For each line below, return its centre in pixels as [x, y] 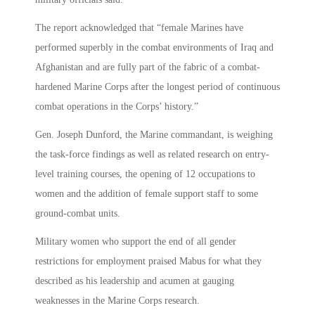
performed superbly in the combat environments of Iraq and [154, 48]
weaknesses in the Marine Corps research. [117, 300]
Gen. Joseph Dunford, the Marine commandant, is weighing [154, 134]
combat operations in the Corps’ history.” [117, 107]
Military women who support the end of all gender [136, 241]
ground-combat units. [78, 213]
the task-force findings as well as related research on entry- [152, 154]
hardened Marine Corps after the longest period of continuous [157, 87]
